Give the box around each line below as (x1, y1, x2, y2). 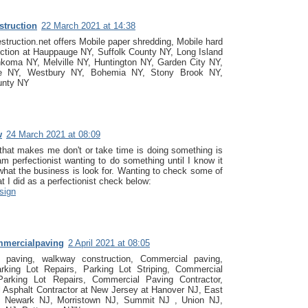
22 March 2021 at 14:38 (41, 20, 135, 31)
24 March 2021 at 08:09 (6, 129, 100, 140)
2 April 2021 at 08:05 (68, 237, 150, 248)
